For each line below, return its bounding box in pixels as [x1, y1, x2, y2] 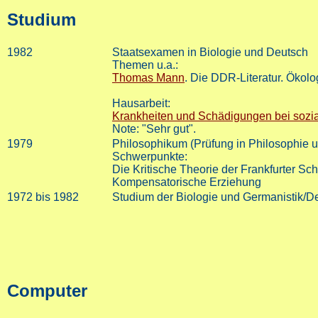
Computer [7, 281, 87, 301]
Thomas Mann [112, 72, 185, 84]
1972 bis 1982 [7, 191, 79, 204]
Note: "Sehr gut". [112, 123, 196, 136]
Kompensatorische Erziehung [112, 176, 261, 189]
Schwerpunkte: [112, 150, 187, 163]
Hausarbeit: [112, 97, 170, 110]
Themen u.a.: [112, 59, 178, 72]
